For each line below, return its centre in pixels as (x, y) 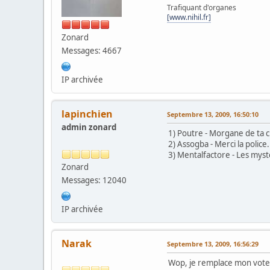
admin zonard (89, 127)
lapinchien (87, 114)
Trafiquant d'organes (202, 7)
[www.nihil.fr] (189, 17)
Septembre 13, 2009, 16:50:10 (213, 114)
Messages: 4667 (92, 50)
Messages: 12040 (94, 180)
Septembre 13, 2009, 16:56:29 (213, 243)
